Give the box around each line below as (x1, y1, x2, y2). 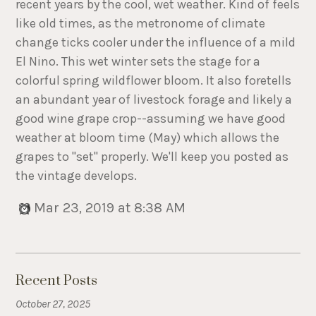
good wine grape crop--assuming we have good (16, 110, 286, 126)
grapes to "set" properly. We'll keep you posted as (16, 148, 289, 164)
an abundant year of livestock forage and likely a (16, 91, 293, 107)
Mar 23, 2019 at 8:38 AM (30, 199, 186, 216)
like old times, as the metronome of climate (16, 15, 266, 31)
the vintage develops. (16, 167, 140, 183)
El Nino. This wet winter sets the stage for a (16, 53, 261, 69)
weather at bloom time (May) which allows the (16, 129, 280, 145)
